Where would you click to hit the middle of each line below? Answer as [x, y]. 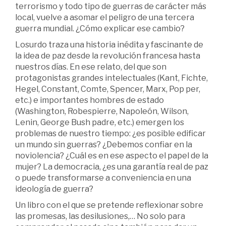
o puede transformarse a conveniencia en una [103, 178]
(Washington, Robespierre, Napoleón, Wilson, [102, 111]
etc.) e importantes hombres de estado [90, 100]
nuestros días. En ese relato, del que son [91, 67]
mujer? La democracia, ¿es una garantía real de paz [112, 167]
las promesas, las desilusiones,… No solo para [100, 216]
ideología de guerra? [54, 189]
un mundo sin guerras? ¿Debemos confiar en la [104, 145]
